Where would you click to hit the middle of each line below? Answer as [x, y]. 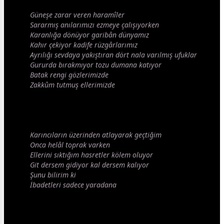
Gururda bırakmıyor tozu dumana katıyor [96, 65]
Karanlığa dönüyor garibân [74, 35]
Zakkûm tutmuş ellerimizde [72, 85]
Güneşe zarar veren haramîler [77, 15]
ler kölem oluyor [127, 155]
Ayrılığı [42, 55]
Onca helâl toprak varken [70, 145]
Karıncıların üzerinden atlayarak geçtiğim [96, 135]
